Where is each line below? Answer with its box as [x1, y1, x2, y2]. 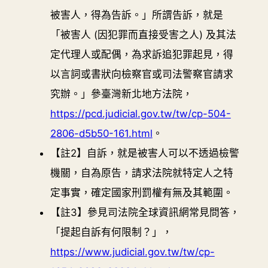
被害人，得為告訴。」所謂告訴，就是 [50, 9, 223, 22]
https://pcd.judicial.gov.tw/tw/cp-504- [50, 108, 231, 120]
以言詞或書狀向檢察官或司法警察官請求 [50, 68, 233, 81]
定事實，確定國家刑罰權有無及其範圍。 [50, 187, 233, 199]
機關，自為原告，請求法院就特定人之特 [50, 167, 233, 179]
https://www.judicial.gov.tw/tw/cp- [50, 246, 215, 258]
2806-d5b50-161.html [50, 127, 153, 140]
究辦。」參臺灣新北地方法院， [50, 88, 193, 100]
